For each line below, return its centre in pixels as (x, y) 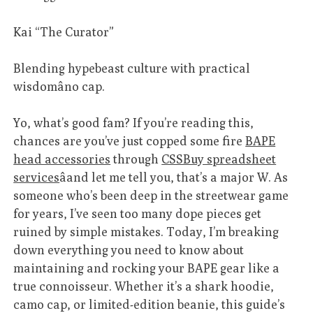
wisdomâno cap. (59, 86)
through (136, 159)
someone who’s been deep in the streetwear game (151, 196)
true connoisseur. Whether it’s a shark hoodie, (144, 286)
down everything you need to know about (129, 250)
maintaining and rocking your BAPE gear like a (147, 268)
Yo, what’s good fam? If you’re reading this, (134, 123)
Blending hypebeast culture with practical (132, 68)
